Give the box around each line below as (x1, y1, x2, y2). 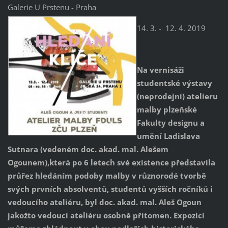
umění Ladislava (136, 131, 200, 141)
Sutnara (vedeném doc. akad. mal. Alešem (7, 144, 168, 155)
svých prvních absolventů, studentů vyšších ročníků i (7, 184, 213, 194)
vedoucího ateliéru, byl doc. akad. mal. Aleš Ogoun (7, 197, 202, 208)
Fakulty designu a (136, 118, 205, 128)
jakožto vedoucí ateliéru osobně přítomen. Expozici (7, 210, 205, 221)
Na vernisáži (136, 65, 184, 75)
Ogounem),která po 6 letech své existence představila (7, 157, 215, 168)
